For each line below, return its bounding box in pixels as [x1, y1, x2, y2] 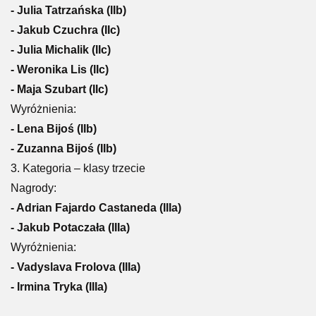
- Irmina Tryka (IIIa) [11, 281, 107, 293]
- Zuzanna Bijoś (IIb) [11, 142, 116, 154]
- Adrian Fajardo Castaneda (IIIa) [11, 202, 181, 214]
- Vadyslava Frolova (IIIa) [11, 261, 140, 273]
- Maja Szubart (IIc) [11, 83, 108, 95]
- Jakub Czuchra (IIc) [11, 24, 120, 36]
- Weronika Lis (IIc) [11, 63, 109, 75]
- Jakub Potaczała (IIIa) [11, 221, 130, 233]
